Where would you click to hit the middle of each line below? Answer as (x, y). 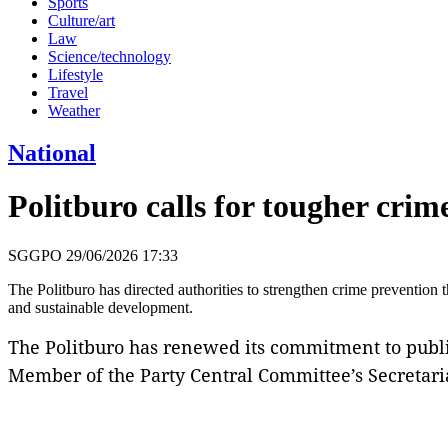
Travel (68, 92)
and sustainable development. (100, 307)
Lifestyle (75, 74)
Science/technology (109, 56)
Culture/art (81, 20)
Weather (74, 110)
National (52, 152)
